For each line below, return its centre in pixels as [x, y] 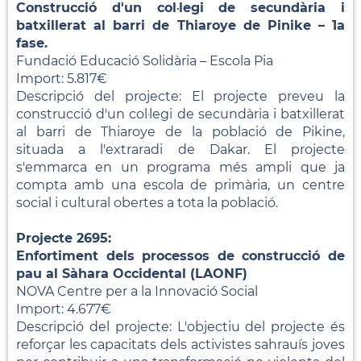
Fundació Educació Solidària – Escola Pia [145, 60]
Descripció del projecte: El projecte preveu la [180, 96]
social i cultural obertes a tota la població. [147, 202]
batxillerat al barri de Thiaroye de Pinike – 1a [180, 25]
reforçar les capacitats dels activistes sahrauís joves [180, 344]
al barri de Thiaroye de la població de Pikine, [180, 131]
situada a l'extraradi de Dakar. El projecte [180, 149]
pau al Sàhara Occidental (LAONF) [132, 273]
